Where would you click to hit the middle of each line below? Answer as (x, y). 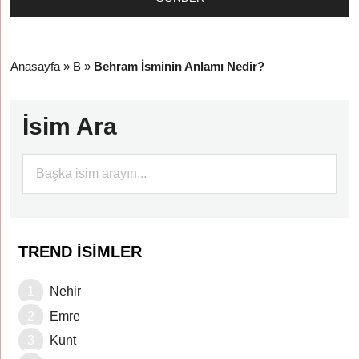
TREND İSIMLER (81, 252)
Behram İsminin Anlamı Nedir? (179, 66)
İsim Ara (70, 126)
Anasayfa (36, 66)
